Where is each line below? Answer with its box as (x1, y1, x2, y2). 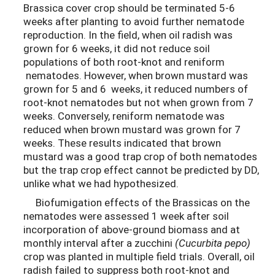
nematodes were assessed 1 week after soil (23, 208, 229, 223)
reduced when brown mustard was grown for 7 (23, 122, 241, 137)
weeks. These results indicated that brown (23, 136, 221, 150)
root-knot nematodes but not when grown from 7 (23, 95, 254, 110)
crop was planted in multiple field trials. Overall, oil (23, 249, 255, 263)
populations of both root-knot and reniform (23, 55, 225, 69)
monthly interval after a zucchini (23, 235, 175, 250)
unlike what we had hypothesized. (23, 176, 184, 191)
